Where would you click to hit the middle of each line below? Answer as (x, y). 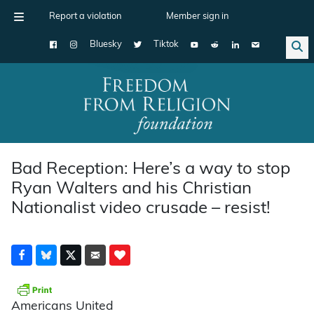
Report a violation (85, 16)
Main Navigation (62, 114)
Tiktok (166, 45)
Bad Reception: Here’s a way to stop (151, 169)
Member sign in (197, 16)
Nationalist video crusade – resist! (141, 209)
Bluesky (106, 45)
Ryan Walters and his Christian (131, 189)
